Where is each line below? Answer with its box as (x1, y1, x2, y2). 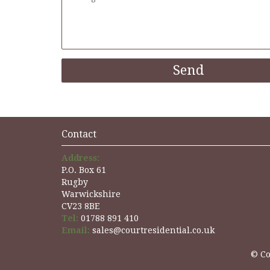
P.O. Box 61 (61, 165, 106, 175)
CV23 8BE (61, 201, 99, 211)
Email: (61, 225, 90, 235)
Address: (61, 152, 99, 163)
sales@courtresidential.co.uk (90, 225, 215, 235)
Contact (61, 128, 96, 140)
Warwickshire (61, 189, 121, 199)
